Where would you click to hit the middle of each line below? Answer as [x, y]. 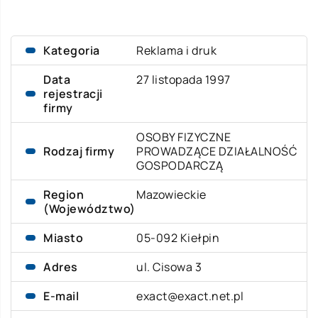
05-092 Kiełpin [178, 238]
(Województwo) [89, 209]
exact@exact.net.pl [190, 296]
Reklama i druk [177, 50]
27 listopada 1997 [183, 79]
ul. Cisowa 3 [169, 267]
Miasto [63, 238]
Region [64, 194]
